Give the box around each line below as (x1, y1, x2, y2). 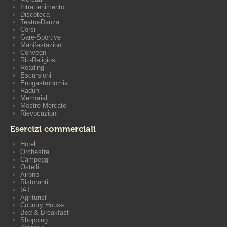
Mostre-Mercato (20, 102, 66, 109)
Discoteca (20, 11, 50, 18)
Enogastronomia (20, 79, 68, 87)
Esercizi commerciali (10, 124, 96, 134)
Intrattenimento (20, 3, 64, 11)
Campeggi (20, 156, 50, 163)
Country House (20, 201, 64, 209)
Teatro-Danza (20, 18, 59, 26)
